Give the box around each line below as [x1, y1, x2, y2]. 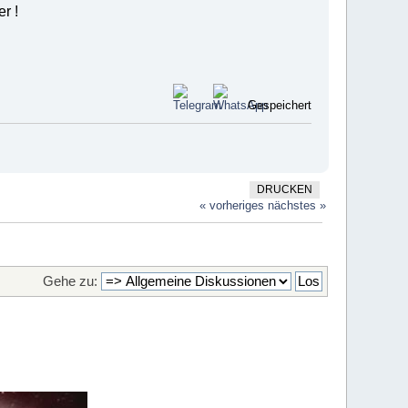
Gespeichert [243, 97, 311, 112]
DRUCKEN [256, 183, 312, 195]
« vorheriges [199, 198, 265, 212]
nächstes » [268, 198, 327, 212]
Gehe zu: [42, 273, 97, 290]
